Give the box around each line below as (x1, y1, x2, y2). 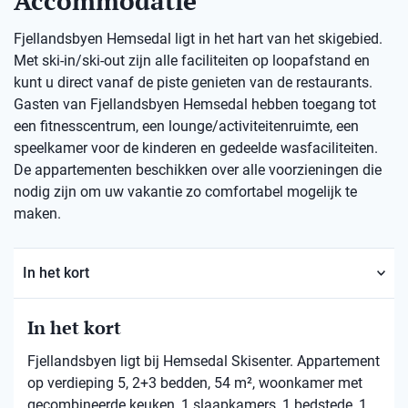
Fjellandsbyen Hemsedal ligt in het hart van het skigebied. (14, 30, 382, 47)
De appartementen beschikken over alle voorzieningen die (14, 161, 382, 178)
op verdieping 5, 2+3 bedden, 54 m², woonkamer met (27, 374, 362, 392)
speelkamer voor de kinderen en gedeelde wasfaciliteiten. (14, 139, 378, 157)
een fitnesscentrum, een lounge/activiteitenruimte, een (14, 117, 359, 135)
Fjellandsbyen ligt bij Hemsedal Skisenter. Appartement (27, 352, 380, 370)
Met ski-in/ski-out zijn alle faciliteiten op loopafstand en (14, 52, 370, 69)
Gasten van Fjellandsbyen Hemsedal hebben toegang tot (14, 96, 376, 113)
